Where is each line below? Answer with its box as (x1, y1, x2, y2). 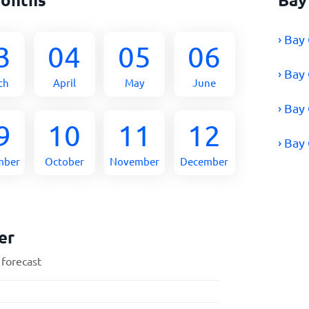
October (44, 154, 84, 168)
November (109, 154, 159, 168)
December (180, 154, 229, 168)
